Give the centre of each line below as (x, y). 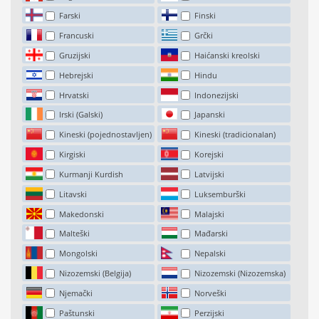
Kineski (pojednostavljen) (105, 135)
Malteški (74, 234)
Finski (205, 16)
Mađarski (211, 234)
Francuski (76, 36)
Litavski (73, 194)
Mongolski (78, 253)
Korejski (209, 155)
